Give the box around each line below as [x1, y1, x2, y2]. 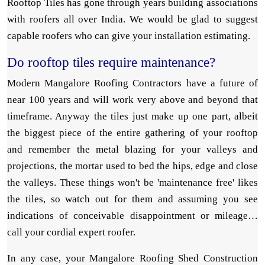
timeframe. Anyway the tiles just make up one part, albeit [7, 111, 258, 122]
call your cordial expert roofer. [7, 227, 135, 238]
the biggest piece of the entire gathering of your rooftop [7, 127, 258, 139]
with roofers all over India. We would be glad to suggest [7, 14, 258, 25]
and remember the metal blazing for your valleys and [7, 144, 258, 156]
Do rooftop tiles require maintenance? [7, 54, 215, 70]
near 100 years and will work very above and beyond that [7, 94, 258, 106]
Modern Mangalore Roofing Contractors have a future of [7, 77, 258, 89]
